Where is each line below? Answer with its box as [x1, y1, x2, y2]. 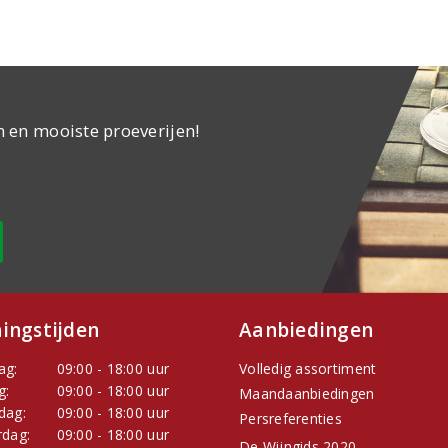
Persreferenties [239, 409, 342, 429]
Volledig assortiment [239, 359, 377, 379]
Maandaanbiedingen [239, 384, 375, 404]
